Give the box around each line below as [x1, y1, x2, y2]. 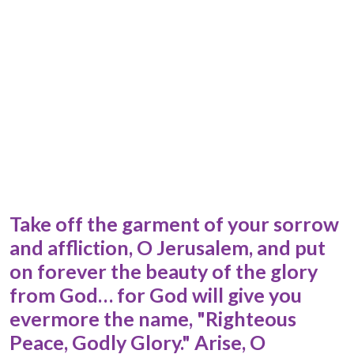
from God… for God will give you [9, 283, 302, 307]
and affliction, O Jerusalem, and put [9, 235, 326, 260]
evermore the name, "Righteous [9, 307, 296, 331]
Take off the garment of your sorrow [9, 212, 339, 236]
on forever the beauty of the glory [9, 259, 318, 284]
